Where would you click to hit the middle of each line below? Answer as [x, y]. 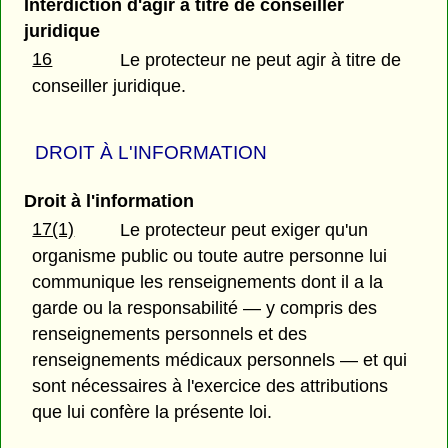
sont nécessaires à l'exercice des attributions [210, 386]
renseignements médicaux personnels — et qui [220, 360]
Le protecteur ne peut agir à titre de [261, 60]
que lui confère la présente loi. [152, 412]
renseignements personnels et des [170, 334]
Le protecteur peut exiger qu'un [244, 230]
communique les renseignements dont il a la [208, 282]
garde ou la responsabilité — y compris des [205, 308]
